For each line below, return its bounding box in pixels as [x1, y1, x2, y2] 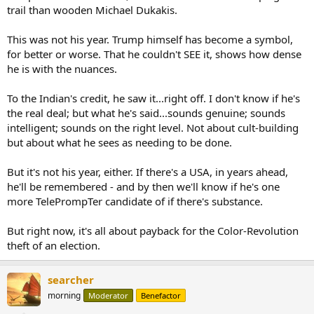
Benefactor [141, 290, 181, 301]
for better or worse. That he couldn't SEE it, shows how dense [7, 47, 301, 61]
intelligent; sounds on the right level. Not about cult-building [7, 121, 299, 135]
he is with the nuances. [7, 62, 117, 76]
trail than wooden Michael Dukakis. [7, 3, 177, 17]
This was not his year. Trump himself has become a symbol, [7, 32, 293, 46]
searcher [48, 273, 94, 287]
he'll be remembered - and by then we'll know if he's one [7, 179, 280, 193]
